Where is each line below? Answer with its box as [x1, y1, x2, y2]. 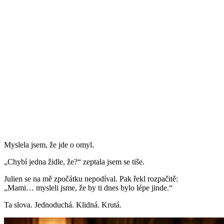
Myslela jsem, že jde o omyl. [4, 140, 94, 149]
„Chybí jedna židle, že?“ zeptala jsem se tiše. [4, 157, 144, 166]
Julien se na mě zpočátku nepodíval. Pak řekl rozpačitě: [4, 174, 178, 183]
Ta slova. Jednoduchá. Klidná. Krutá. [4, 200, 121, 209]
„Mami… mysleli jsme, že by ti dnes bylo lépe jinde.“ [4, 183, 172, 192]
